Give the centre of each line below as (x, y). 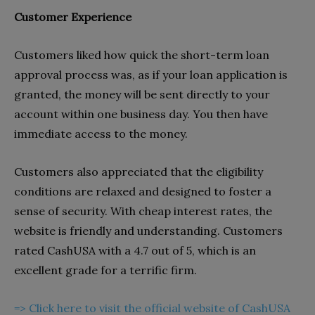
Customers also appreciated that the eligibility (139, 171)
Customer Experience (73, 17)
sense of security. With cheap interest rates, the (143, 211)
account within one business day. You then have (141, 114)
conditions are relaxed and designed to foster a (143, 191)
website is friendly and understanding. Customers (148, 230)
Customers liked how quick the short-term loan (142, 54)
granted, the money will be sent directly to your (142, 94)
